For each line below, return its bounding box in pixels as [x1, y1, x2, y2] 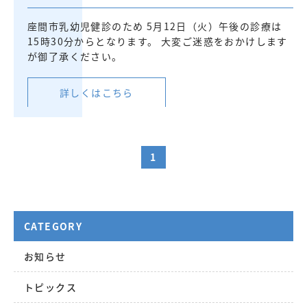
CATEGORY [24, 219, 83, 234]
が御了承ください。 [27, 49, 123, 64]
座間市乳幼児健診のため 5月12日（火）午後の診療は [27, 19, 282, 34]
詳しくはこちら [60, 86, 134, 100]
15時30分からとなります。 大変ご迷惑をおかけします [27, 34, 288, 49]
